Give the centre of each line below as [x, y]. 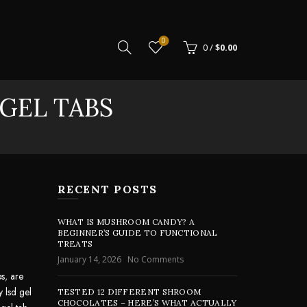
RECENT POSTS [107, 189]
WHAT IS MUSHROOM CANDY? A [126, 222]
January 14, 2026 [89, 259]
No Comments [155, 259]
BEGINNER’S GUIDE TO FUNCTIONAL [137, 233]
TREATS [75, 244]
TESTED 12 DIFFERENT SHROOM [129, 292]
